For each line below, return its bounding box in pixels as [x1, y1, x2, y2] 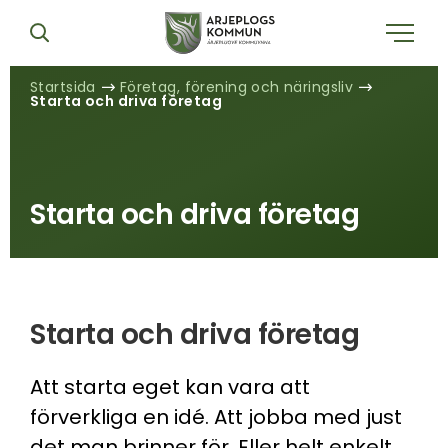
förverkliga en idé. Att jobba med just [30, 403, 402, 431]
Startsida [30, 77, 96, 97]
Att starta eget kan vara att [30, 373, 310, 401]
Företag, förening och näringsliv [119, 77, 354, 97]
